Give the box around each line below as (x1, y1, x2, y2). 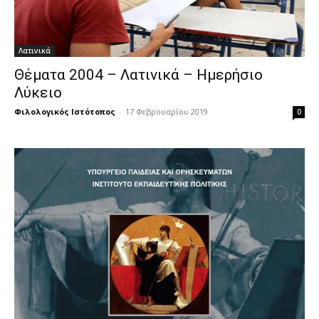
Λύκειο (14, 84, 62, 102)
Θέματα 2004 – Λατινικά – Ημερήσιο (14, 66, 263, 84)
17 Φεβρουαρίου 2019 (125, 106, 208, 117)
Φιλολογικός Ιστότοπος (14, 106, 115, 117)
